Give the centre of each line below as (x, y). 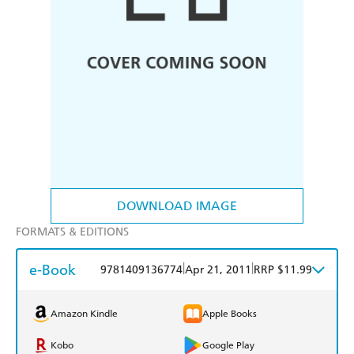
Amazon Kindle (84, 314)
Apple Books (230, 314)
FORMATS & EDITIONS (72, 232)
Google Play (228, 346)
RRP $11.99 (283, 270)
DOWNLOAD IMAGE (177, 206)
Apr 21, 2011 (218, 270)
